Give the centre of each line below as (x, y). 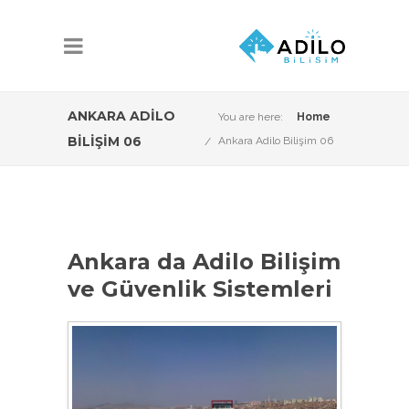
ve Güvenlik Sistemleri (200, 289)
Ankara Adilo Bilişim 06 (276, 141)
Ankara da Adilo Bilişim (204, 262)
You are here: (251, 117)
